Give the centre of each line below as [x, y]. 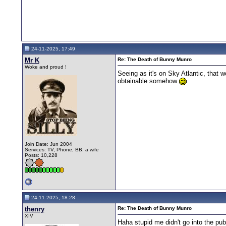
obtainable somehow [148, 81]
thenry [34, 209]
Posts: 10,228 [41, 155]
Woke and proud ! [45, 67]
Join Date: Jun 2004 [48, 144]
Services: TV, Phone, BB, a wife [62, 149]
